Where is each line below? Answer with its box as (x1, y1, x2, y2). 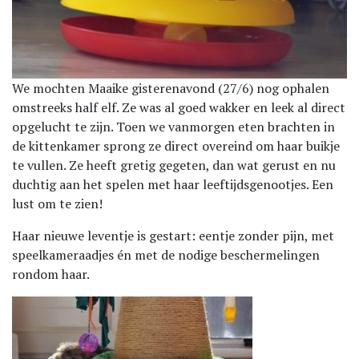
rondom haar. (12, 265, 90, 284)
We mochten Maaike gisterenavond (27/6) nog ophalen (12, 79, 329, 98)
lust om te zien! (12, 195, 103, 213)
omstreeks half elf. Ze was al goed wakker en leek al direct (12, 99, 345, 117)
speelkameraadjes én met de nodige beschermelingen (12, 246, 320, 264)
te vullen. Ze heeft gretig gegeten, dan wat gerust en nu (12, 156, 336, 175)
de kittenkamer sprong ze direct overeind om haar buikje (12, 137, 340, 155)
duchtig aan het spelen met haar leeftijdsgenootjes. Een (12, 175, 333, 194)
